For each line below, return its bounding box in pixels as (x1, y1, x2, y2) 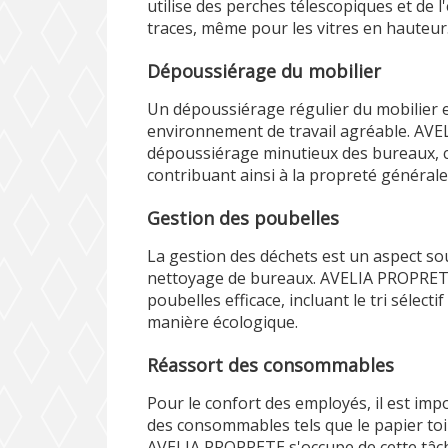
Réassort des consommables (147, 353, 395, 377)
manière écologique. (147, 311, 299, 333)
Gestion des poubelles (147, 206, 340, 230)
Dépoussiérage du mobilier (147, 59, 382, 83)
